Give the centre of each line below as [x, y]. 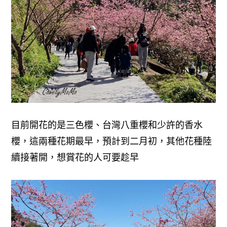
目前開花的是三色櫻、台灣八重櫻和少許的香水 [107, 125]
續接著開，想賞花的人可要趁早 [75, 157]
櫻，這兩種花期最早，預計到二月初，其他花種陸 [112, 141]
